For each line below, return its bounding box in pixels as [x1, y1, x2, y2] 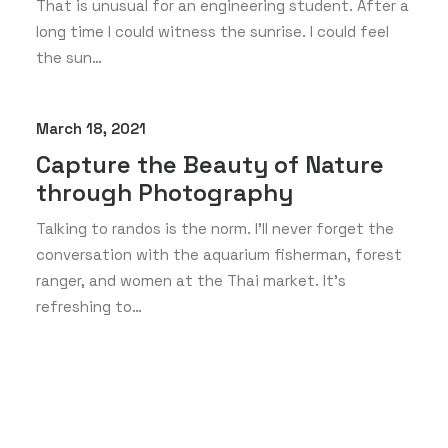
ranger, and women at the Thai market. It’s [36, 271, 346, 290]
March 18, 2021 [36, 119, 146, 138]
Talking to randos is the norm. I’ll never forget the [36, 219, 394, 238]
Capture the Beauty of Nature [36, 149, 384, 180]
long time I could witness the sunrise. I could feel [36, 22, 389, 41]
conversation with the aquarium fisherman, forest [36, 245, 402, 264]
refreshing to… [36, 297, 142, 316]
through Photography [36, 177, 293, 208]
